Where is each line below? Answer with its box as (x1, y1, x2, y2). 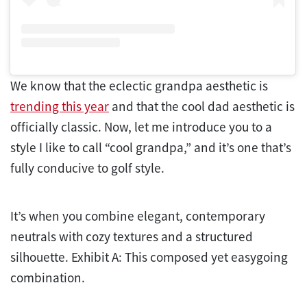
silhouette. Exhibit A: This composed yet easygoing (10, 249, 288, 266)
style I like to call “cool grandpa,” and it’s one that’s (10, 139, 291, 156)
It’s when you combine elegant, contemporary (10, 208, 265, 225)
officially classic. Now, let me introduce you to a (10, 119, 272, 136)
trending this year (10, 98, 109, 115)
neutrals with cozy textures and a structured (10, 228, 253, 245)
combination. (10, 269, 85, 286)
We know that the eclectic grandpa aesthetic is (10, 77, 268, 95)
